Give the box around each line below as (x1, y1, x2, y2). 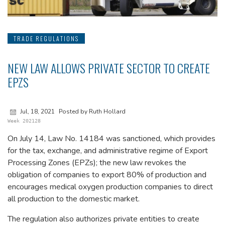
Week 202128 (8, 118, 41, 124)
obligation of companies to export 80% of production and (8, 169, 206, 180)
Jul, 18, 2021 (19, 107, 56, 116)
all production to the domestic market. (8, 193, 140, 204)
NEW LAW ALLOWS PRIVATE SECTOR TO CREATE (8, 58, 210, 77)
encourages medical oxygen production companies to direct (8, 181, 213, 192)
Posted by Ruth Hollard (59, 107, 126, 116)
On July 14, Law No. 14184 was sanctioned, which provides (8, 133, 215, 144)
